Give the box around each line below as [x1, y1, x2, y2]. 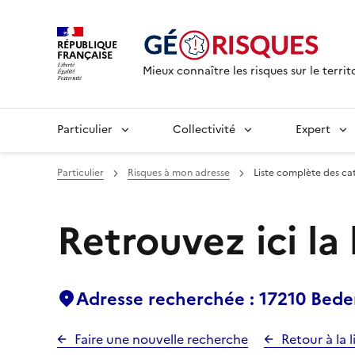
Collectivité [173, 121, 235, 138]
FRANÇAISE [57, 47, 113, 63]
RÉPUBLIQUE [57, 36, 117, 52]
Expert [296, 121, 330, 138]
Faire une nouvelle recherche [74, 330, 248, 349]
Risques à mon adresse [128, 166, 230, 180]
